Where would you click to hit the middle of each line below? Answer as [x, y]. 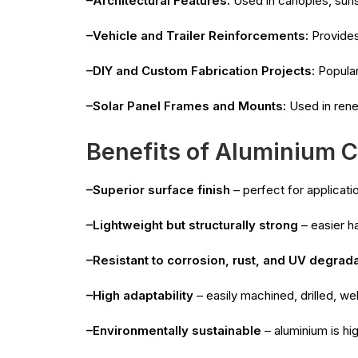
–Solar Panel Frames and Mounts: [186, 106]
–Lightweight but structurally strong [192, 225]
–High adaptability [140, 295]
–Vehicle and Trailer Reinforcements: [197, 36]
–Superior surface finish [158, 190]
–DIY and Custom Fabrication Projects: [201, 71]
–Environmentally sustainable [174, 330]
